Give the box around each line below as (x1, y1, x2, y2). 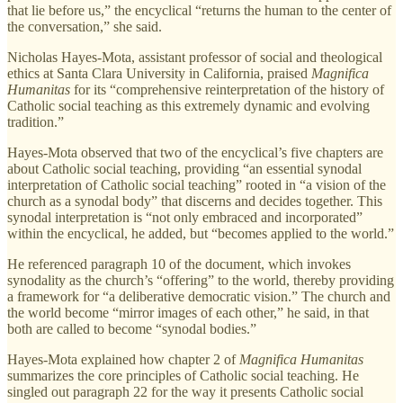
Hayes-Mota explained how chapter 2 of (7, 351, 239, 367)
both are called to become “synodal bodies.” (7, 320, 256, 336)
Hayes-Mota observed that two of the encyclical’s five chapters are (7, 144, 383, 160)
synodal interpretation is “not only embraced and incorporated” (7, 209, 363, 225)
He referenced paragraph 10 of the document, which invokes (7, 255, 351, 272)
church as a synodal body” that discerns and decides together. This (7, 193, 382, 209)
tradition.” (7, 113, 64, 130)
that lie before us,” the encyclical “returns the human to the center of (7, 2, 391, 18)
